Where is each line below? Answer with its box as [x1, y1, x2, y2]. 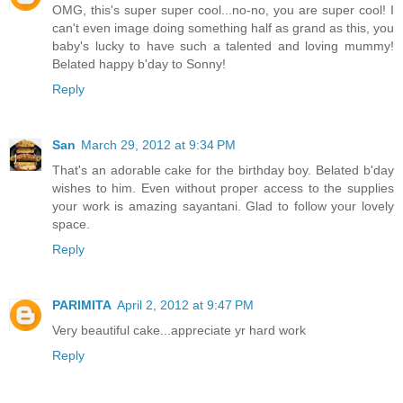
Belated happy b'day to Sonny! [52, 57, 226, 72]
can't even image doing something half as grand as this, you [52, 21, 394, 36]
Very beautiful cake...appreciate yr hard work [52, 323, 306, 338]
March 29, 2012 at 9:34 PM [81, 138, 236, 153]
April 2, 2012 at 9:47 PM [117, 298, 254, 313]
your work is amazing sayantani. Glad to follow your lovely [52, 199, 394, 214]
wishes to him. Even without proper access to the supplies [52, 181, 394, 196]
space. [52, 217, 90, 232]
